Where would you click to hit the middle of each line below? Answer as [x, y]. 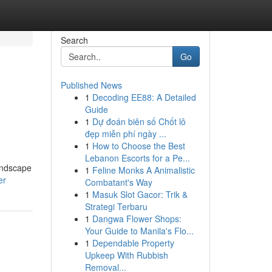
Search [74, 40]
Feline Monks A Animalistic [143, 170]
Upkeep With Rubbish [126, 255]
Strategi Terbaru [116, 206]
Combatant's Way [118, 182]
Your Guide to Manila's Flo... [139, 231]
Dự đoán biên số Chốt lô [139, 121]
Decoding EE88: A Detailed [144, 97]
